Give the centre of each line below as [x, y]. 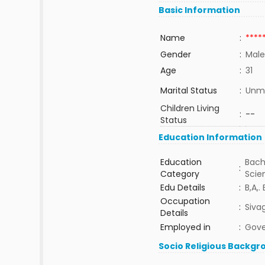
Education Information [211, 137]
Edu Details [182, 188]
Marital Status [188, 91]
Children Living [190, 108]
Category [180, 174]
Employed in [185, 227]
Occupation [185, 201]
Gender [175, 54]
